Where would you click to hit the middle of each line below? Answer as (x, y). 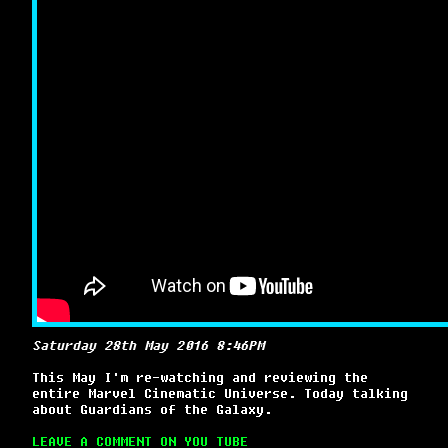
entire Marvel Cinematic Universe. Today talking (219, 393)
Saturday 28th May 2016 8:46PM (147, 345)
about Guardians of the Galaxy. (151, 409)
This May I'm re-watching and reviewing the (199, 377)
